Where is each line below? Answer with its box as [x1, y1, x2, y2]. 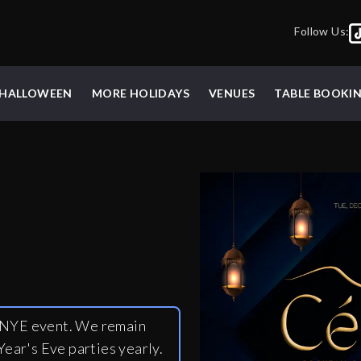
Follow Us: [294, 23, 350, 38]
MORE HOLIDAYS [91, 86, 189, 101]
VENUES [209, 86, 255, 101]
